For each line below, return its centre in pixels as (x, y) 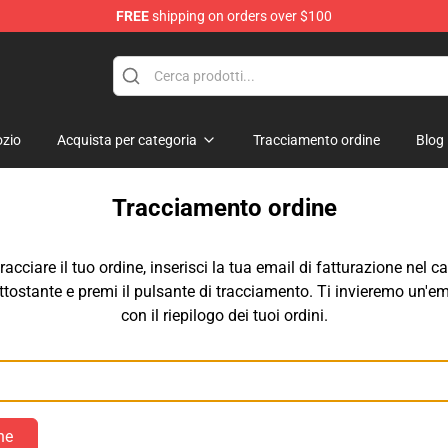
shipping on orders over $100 (240, 16)
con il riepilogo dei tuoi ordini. (224, 315)
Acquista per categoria (127, 140)
